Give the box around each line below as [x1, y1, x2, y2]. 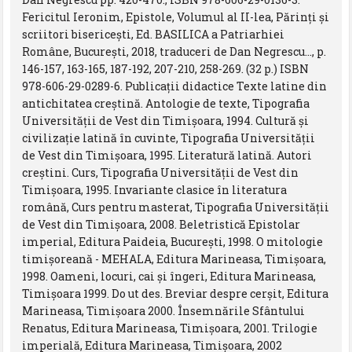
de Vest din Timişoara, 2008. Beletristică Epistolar [22, 216, 301, 232]
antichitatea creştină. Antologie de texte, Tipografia [22, 95, 310, 111]
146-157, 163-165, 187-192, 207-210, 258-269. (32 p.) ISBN [22, 60, 310, 76]
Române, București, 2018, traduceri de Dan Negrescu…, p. [22, 43, 327, 59]
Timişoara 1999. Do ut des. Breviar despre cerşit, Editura [22, 285, 329, 301]
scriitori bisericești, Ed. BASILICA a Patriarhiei [22, 26, 285, 42]
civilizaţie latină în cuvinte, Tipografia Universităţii [22, 130, 316, 145]
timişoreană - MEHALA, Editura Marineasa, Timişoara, [22, 251, 327, 266]
